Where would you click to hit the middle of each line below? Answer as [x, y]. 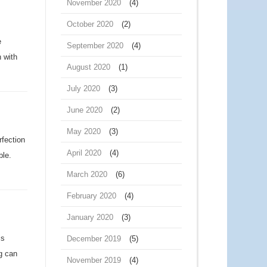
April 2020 [84, 153]
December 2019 [94, 239]
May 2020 [84, 131]
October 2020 [90, 24]
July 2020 [83, 89]
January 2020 [90, 217]
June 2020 [85, 110]
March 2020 [87, 174]
